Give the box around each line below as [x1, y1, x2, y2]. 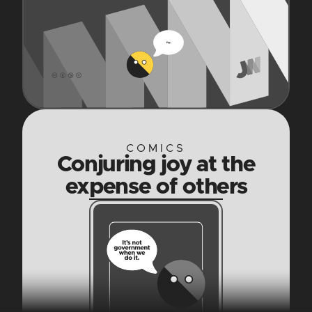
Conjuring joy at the [56, 154, 256, 177]
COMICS [126, 143, 186, 155]
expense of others [65, 176, 247, 199]
